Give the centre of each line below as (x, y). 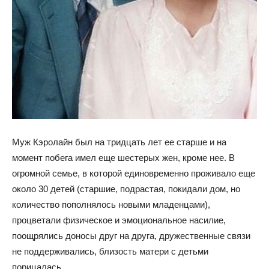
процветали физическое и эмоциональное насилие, (119, 220)
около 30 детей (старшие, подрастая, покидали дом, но (126, 189)
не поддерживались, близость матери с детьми (110, 252)
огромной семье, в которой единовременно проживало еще (134, 174)
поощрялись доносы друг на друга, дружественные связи (131, 236)
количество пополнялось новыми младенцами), (111, 205)
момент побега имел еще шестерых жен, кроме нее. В (123, 158)
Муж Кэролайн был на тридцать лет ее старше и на (119, 142)
